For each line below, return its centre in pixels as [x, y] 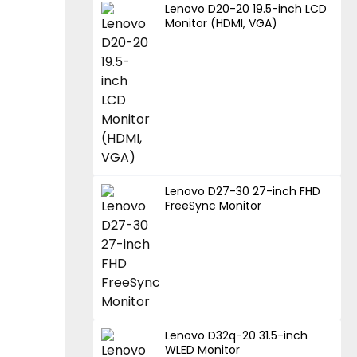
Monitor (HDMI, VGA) [222, 24]
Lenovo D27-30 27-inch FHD [243, 192]
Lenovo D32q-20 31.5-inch [237, 336]
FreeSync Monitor [214, 206]
